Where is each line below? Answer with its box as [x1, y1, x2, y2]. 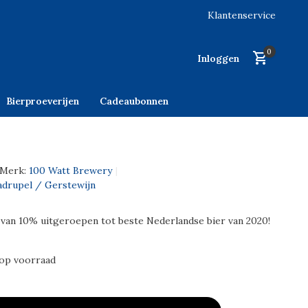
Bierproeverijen [6, 95, 79, 107]
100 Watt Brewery [28, 164, 112, 177]
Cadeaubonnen [100, 95, 168, 107]
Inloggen [197, 52, 239, 65]
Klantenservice [208, 9, 276, 21]
